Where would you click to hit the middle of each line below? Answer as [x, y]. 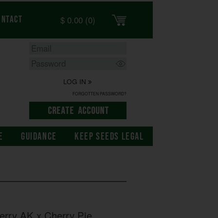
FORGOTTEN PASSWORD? [99, 93]
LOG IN [76, 82]
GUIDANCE [39, 137]
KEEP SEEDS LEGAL [109, 137]
